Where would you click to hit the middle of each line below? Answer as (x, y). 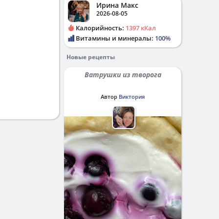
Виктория (132, 97)
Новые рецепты (91, 57)
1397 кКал (141, 28)
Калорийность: (100, 28)
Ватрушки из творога (125, 75)
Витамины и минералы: (115, 38)
